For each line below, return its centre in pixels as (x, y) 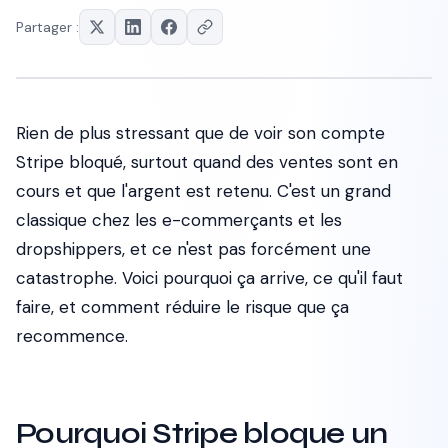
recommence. (72, 336)
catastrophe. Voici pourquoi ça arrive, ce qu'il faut (209, 278)
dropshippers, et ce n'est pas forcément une (193, 249)
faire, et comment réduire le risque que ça (182, 307)
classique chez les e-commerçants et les (179, 220)
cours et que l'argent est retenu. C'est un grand (203, 191)
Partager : (47, 27)
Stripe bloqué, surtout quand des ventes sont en (207, 162)
